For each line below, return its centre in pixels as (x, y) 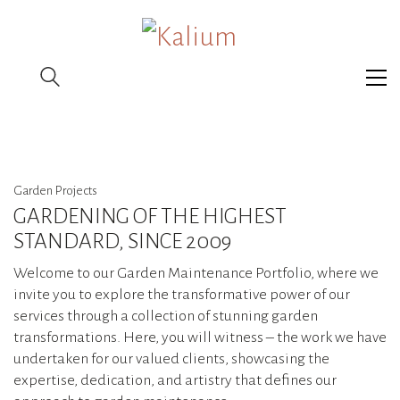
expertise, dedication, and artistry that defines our (175, 380)
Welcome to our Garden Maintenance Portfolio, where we (196, 273)
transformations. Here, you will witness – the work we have (200, 337)
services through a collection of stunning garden (166, 316)
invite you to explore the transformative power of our (182, 294)
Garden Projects (55, 191)
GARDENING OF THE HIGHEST (150, 217)
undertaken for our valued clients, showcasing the (171, 358)
